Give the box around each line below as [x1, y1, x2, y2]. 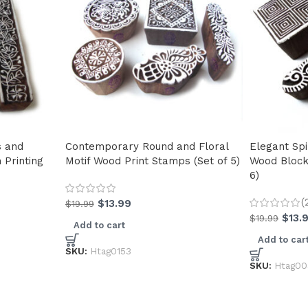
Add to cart [73, 220, 125, 231]
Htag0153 [89, 245, 131, 256]
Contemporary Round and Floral [65, 140, 228, 153]
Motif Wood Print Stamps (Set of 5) [65, 155, 240, 168]
